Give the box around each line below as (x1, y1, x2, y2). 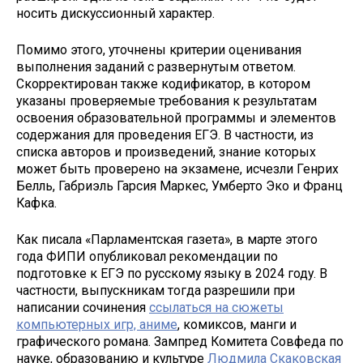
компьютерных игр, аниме (16, 316, 177, 332)
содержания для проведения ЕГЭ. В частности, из (16, 126, 314, 143)
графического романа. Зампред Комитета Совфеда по (16, 333, 344, 349)
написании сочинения (16, 299, 149, 315)
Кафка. (16, 194, 57, 211)
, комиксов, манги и (177, 316, 297, 332)
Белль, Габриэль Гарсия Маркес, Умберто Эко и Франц (16, 177, 343, 194)
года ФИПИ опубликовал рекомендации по (16, 248, 278, 264)
